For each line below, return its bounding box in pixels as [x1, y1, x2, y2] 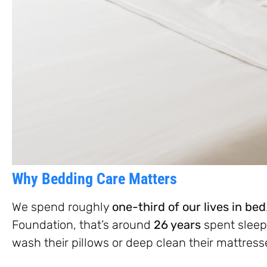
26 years [154, 217, 201, 232]
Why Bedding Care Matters [12, 169, 177, 188]
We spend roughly [12, 199, 112, 214]
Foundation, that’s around [12, 217, 154, 232]
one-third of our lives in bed [112, 199, 266, 214]
